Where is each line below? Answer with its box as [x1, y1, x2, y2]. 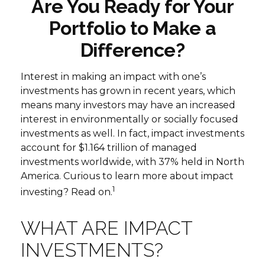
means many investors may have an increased [21, 99, 235, 111]
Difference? [80, 39, 185, 61]
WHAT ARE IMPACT [21, 217, 192, 240]
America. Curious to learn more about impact [21, 170, 234, 182]
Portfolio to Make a [49, 17, 216, 39]
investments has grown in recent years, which [21, 85, 235, 96]
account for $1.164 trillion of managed [21, 142, 197, 153]
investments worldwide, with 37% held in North [21, 156, 244, 167]
